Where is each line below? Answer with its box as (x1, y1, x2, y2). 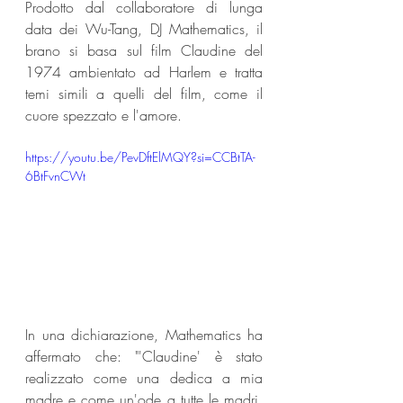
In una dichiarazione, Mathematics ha (25, 325, 263, 345)
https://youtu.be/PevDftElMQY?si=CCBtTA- (25, 148, 255, 166)
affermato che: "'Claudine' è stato (25, 346, 263, 367)
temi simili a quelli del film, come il (25, 83, 263, 103)
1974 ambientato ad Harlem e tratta (25, 61, 263, 82)
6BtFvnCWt (25, 166, 85, 184)
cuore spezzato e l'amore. (25, 104, 182, 125)
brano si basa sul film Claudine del (25, 40, 263, 60)
